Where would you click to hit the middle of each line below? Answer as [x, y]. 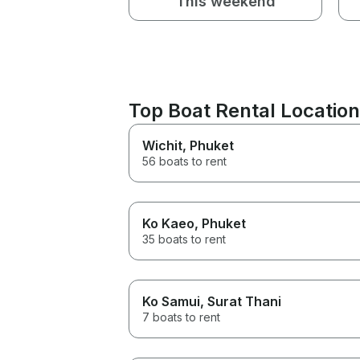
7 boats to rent [181, 317]
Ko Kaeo [168, 223]
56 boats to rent [184, 161]
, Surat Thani [241, 301]
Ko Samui [171, 301]
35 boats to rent [184, 239]
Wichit [162, 145]
